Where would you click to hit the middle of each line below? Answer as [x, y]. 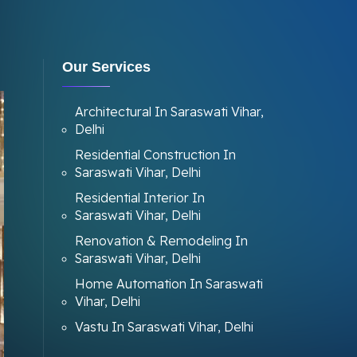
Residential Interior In [139, 198]
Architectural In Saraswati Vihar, [169, 112]
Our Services [106, 67]
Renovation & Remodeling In [161, 241]
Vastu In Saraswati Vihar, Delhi [164, 327]
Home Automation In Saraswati [169, 284]
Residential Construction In [155, 155]
